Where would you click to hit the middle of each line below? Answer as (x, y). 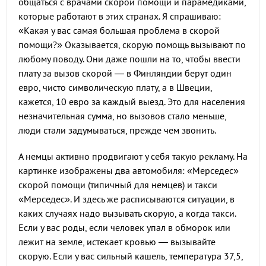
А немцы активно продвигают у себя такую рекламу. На (133, 156)
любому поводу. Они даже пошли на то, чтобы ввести (129, 59)
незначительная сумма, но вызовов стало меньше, (122, 116)
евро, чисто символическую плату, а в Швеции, (115, 87)
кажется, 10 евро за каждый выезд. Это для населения (132, 102)
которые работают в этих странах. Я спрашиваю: (120, 16)
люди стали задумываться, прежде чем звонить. (117, 130)
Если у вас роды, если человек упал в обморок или (124, 227)
